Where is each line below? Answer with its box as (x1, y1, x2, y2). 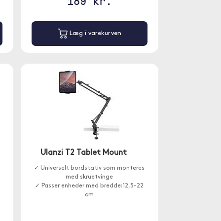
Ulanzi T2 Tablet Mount (40, 149, 127, 157)
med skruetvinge (66, 174, 113, 180)
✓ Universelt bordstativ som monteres (34, 165, 145, 171)
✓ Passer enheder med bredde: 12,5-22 (35, 183, 144, 189)
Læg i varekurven (67, 30, 121, 37)
